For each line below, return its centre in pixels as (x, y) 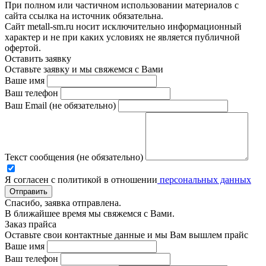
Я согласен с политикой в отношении (81, 180)
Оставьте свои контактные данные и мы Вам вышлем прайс (126, 235)
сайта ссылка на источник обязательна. (84, 16)
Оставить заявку (38, 59)
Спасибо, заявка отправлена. (63, 203)
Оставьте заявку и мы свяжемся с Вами (84, 69)
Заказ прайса (31, 224)
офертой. (23, 48)
